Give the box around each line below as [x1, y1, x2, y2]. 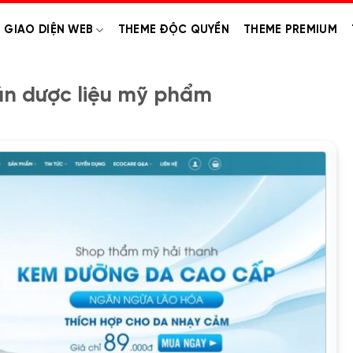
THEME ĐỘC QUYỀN [117, 24, 230, 36]
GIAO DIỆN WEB [4, 24, 94, 36]
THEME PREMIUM [243, 24, 337, 36]
